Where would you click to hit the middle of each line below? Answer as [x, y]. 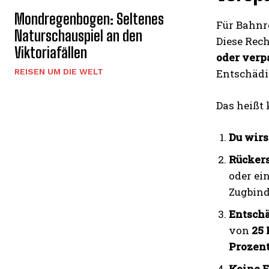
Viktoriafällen [51, 52]
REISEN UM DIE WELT [59, 71]
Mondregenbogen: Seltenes [89, 19]
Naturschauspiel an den [78, 35]
